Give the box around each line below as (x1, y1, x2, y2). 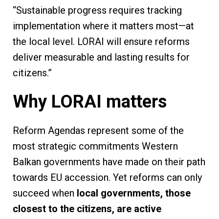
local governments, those (76, 187, 191, 199)
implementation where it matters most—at (12, 20, 194, 32)
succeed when (12, 187, 77, 199)
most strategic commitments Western (12, 140, 178, 153)
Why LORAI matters (12, 91, 167, 112)
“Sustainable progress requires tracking (12, 4, 182, 17)
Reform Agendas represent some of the (12, 125, 184, 137)
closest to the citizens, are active (12, 203, 161, 215)
